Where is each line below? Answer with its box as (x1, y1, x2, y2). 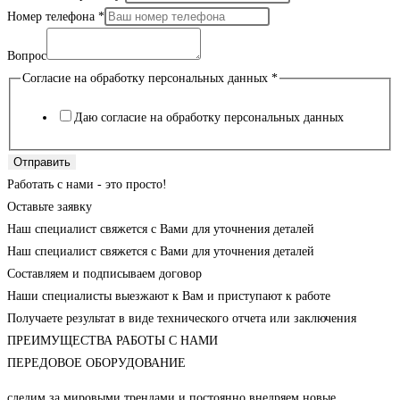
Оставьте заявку (7, 199, 92, 213)
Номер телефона (7, 10, 98, 24)
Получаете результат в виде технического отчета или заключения (7, 311, 356, 325)
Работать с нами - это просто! (7, 177, 167, 191)
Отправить (13, 154, 71, 169)
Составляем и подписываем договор (7, 266, 202, 280)
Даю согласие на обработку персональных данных (73, 111, 344, 125)
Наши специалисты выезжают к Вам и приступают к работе (7, 288, 330, 303)
